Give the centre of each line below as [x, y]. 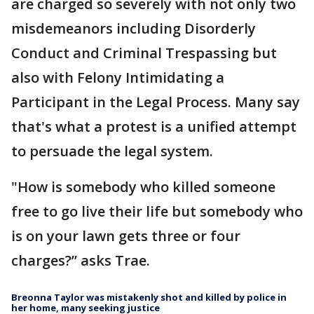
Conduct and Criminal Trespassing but [144, 53]
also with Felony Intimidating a [118, 77]
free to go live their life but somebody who [157, 211]
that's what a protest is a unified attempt [154, 126]
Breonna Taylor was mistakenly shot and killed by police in [149, 297]
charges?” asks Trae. [81, 260]
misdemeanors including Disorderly [134, 28]
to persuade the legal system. [112, 151]
